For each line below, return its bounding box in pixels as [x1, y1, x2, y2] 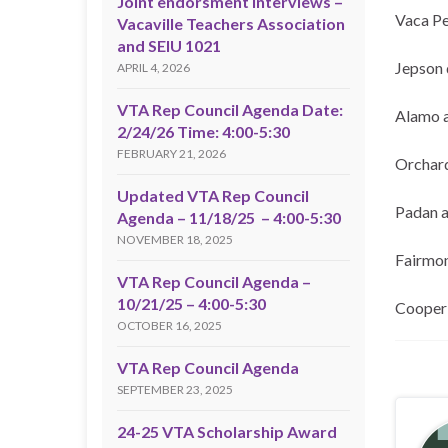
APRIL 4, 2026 [117, 59, 190, 75]
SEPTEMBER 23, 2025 [117, 381, 233, 397]
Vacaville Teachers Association [117, 13, 345, 33]
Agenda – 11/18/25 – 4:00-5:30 [117, 207, 341, 227]
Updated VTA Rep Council [117, 185, 309, 205]
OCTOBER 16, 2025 [117, 317, 222, 333]
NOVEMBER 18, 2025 [117, 231, 233, 247]
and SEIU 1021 [117, 35, 221, 55]
